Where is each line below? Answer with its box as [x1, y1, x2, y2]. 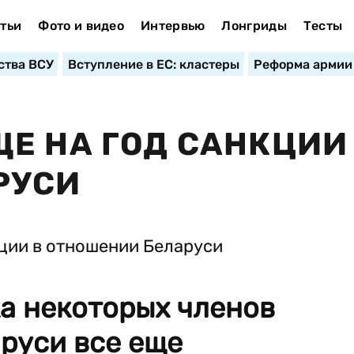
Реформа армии [253, 57, 352, 72]
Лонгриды [221, 18, 287, 33]
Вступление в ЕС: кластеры [67, 57, 239, 72]
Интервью [140, 18, 205, 33]
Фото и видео [38, 18, 125, 33]
